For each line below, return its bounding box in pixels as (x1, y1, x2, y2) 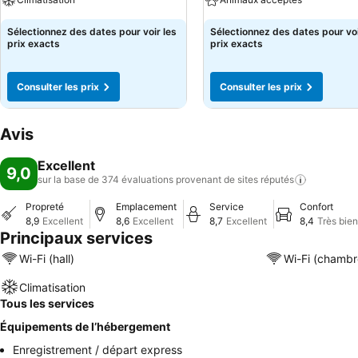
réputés (261, 173, 294, 185)
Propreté (26, 201, 64, 213)
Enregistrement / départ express (13, 343, 182, 356)
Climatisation (19, 280, 86, 294)
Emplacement (116, 201, 177, 213)
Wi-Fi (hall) (19, 251, 74, 265)
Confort (300, 201, 333, 213)
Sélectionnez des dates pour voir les (7, 26, 177, 38)
